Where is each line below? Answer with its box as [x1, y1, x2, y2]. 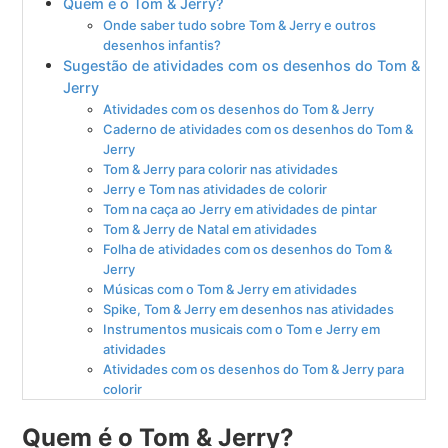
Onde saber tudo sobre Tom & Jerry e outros [103, 17, 377, 34]
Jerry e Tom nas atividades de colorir [103, 181, 328, 198]
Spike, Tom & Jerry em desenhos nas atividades [103, 301, 395, 318]
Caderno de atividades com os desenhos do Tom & [103, 121, 414, 138]
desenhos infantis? [103, 37, 222, 54]
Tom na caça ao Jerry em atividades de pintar [103, 201, 378, 218]
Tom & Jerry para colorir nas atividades [103, 161, 339, 178]
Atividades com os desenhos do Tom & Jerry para [103, 361, 405, 378]
